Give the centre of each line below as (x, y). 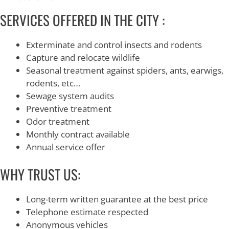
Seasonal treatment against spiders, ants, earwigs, (125, 70)
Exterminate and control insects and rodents (114, 44)
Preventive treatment (69, 108)
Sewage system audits (70, 96)
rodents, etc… (53, 83)
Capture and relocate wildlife (83, 57)
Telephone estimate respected (87, 212)
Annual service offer (66, 147)
